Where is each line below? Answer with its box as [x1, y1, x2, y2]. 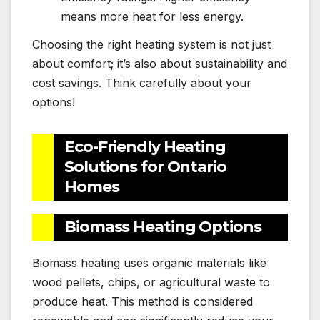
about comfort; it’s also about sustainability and [32, 56, 287, 71]
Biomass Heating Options [64, 217, 261, 237]
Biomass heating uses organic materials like [32, 256, 266, 271]
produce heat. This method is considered [32, 294, 253, 309]
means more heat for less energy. [61, 9, 244, 24]
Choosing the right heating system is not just [32, 37, 271, 52]
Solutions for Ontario [64, 157, 226, 177]
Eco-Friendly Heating [64, 137, 226, 157]
